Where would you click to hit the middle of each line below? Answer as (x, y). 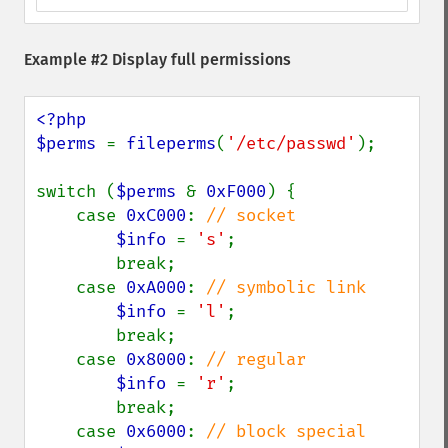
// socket (251, 215)
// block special (286, 431)
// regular (256, 359)
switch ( (76, 191)
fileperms (171, 143)
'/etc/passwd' (291, 143)
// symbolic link (286, 287)
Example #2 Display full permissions (157, 59)
